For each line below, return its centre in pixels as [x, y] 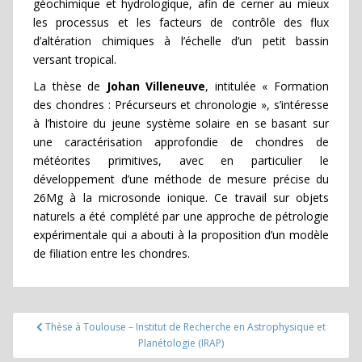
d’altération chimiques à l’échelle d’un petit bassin [181, 41]
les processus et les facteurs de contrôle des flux [181, 22]
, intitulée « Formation [267, 86]
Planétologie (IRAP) [181, 343]
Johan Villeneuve [156, 86]
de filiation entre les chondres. [112, 253]
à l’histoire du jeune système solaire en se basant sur [181, 123]
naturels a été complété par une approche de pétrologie [181, 216]
